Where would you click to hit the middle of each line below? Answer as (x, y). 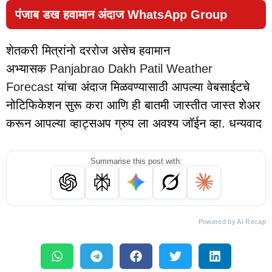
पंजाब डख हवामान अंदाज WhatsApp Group (121, 15)
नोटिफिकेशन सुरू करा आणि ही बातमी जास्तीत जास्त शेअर (133, 105)
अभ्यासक (28, 69)
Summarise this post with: (136, 161)
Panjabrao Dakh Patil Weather (131, 69)
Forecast (32, 87)
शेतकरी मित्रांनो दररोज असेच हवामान (88, 51)
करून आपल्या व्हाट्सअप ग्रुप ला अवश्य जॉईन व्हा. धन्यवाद (134, 124)
